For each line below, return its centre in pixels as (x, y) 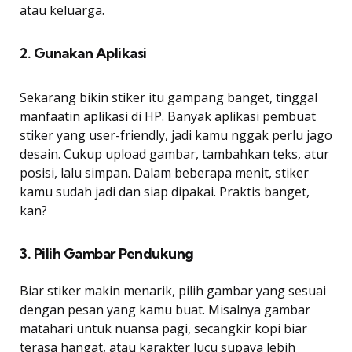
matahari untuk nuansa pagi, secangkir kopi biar (163, 328)
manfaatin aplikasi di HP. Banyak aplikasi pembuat (168, 116)
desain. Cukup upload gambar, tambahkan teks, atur (174, 154)
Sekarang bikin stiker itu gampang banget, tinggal (169, 97)
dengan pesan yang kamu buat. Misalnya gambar (165, 309)
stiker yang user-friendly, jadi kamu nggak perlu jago (176, 135)
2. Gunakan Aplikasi (83, 53)
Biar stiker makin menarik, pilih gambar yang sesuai (173, 290)
